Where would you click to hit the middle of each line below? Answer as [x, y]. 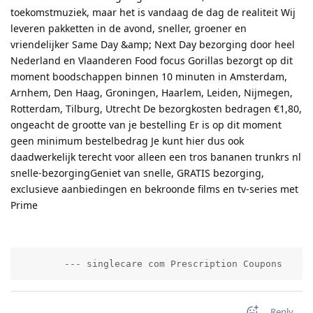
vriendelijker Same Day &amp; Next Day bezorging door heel [153, 44]
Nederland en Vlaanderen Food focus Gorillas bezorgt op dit [152, 60]
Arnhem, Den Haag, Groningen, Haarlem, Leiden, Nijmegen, [152, 92]
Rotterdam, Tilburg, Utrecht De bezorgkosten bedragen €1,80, [156, 108]
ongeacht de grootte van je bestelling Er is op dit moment [146, 124]
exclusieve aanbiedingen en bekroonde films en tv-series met [154, 189]
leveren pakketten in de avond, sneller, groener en [129, 28]
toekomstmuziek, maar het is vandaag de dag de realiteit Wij [153, 12]
